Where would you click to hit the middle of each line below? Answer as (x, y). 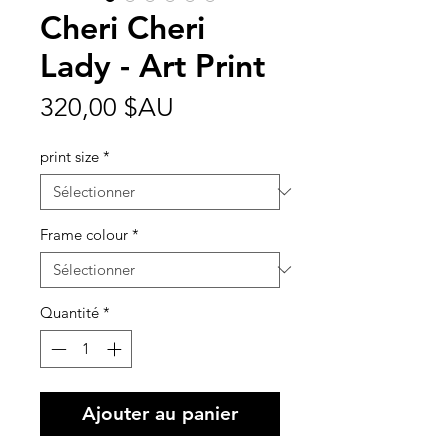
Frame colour (84, 234)
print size (69, 156)
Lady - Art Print (152, 64)
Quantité (69, 312)
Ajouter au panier (160, 414)
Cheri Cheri (122, 26)
